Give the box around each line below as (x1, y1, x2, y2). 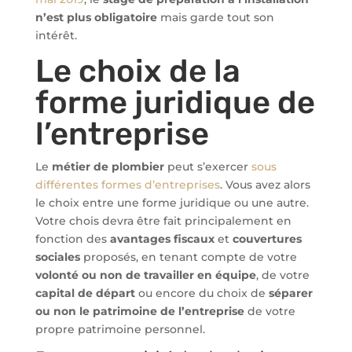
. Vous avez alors (219, 178, 310, 192)
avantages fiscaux (109, 232, 218, 246)
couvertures (232, 232, 302, 246)
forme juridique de (35, 84, 315, 121)
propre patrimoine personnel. (35, 322, 205, 336)
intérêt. (35, 28, 77, 42)
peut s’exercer (163, 159, 251, 174)
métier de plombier (51, 159, 164, 174)
